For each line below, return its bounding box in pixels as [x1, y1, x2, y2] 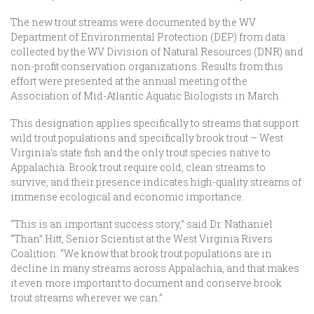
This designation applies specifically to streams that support [11, 116, 299, 130]
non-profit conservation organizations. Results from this [11, 60, 283, 73]
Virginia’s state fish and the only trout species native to [11, 146, 271, 159]
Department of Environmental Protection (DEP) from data [11, 30, 285, 43]
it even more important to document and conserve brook [11, 276, 282, 289]
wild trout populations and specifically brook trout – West [11, 131, 283, 144]
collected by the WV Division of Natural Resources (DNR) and [11, 45, 303, 58]
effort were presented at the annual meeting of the [11, 74, 247, 88]
